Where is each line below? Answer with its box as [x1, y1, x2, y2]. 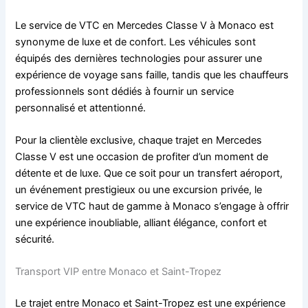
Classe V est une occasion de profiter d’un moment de [15, 151, 269, 164]
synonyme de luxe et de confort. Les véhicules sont [15, 35, 256, 48]
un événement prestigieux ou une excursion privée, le [15, 184, 263, 197]
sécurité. [15, 233, 55, 246]
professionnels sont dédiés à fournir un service [15, 85, 234, 98]
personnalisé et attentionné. [15, 101, 146, 114]
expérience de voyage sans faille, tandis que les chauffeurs [15, 68, 289, 81]
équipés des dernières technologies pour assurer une [15, 52, 263, 65]
